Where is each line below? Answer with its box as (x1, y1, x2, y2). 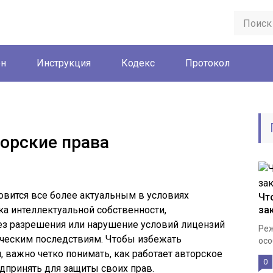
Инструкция (37, 57, 91, 69)
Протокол (185, 57, 230, 69)
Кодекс (121, 57, 155, 69)
